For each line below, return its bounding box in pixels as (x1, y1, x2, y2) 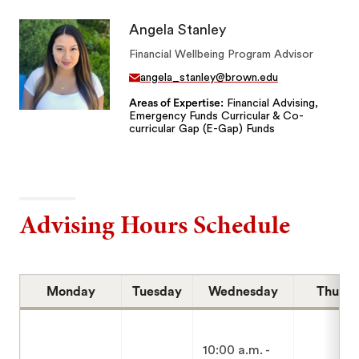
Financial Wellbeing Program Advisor (128, 49, 313, 61)
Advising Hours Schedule (19, 206, 291, 243)
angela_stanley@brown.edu (139, 71, 278, 83)
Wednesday (208, 284, 279, 298)
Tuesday (132, 284, 183, 298)
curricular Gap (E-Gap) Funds (128, 123, 275, 135)
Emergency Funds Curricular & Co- (128, 110, 304, 122)
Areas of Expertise (128, 97, 223, 109)
